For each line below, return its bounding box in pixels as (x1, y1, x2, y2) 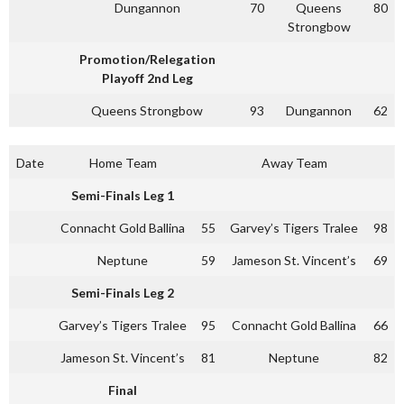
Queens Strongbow (91, 103, 203, 118)
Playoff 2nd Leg (101, 70, 193, 86)
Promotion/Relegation (78, 51, 216, 67)
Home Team (88, 155, 157, 170)
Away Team (261, 155, 327, 170)
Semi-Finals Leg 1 (71, 188, 174, 203)
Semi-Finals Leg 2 (71, 285, 174, 300)
